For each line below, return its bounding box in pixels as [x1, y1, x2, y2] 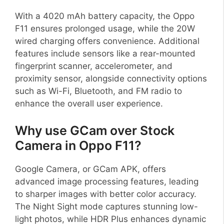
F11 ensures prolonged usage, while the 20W [15, 23, 195, 34]
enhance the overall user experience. [15, 98, 163, 109]
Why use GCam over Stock [15, 122, 174, 138]
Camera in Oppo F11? [15, 137, 141, 153]
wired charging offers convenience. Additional [15, 36, 199, 46]
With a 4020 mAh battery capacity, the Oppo [15, 11, 194, 21]
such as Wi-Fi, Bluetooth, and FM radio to [15, 86, 182, 96]
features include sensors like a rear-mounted [15, 48, 195, 59]
